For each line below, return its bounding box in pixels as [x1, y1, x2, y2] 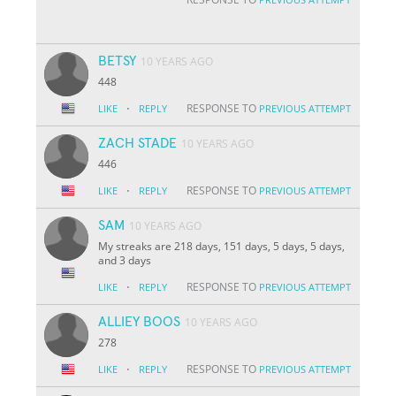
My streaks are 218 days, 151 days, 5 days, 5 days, [98, 238, 346, 254]
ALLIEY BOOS [98, 314, 181, 329]
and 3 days [98, 252, 152, 268]
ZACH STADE [98, 135, 178, 150]
